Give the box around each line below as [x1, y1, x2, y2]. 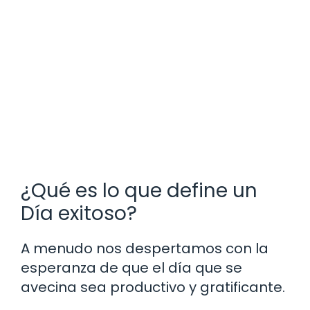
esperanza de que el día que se [21, 258, 242, 278]
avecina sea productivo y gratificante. [21, 277, 285, 298]
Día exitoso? [21, 200, 137, 228]
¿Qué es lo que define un [21, 177, 257, 205]
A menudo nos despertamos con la [21, 239, 268, 259]
